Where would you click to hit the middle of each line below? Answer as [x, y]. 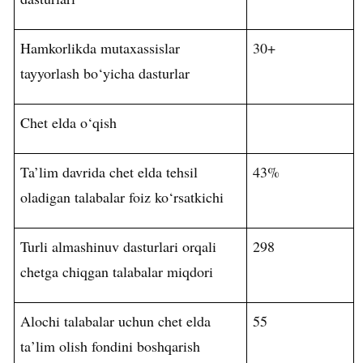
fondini [113, 346]
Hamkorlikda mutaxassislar [100, 48]
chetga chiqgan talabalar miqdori [117, 272]
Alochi [41, 321]
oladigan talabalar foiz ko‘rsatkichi [122, 197]
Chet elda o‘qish [69, 123]
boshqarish [169, 346]
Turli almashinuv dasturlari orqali [119, 247]
